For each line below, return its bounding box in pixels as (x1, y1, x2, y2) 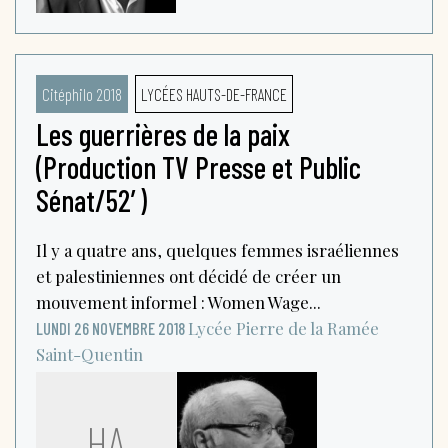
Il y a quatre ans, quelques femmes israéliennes (36, 238, 399, 261)
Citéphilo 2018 (42, 83, 122, 104)
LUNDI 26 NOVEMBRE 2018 (36, 317, 185, 338)
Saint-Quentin (36, 342, 143, 365)
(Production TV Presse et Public (36, 148, 361, 185)
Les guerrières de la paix (36, 115, 290, 152)
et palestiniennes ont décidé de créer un (36, 264, 341, 287)
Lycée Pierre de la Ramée (188, 316, 379, 339)
